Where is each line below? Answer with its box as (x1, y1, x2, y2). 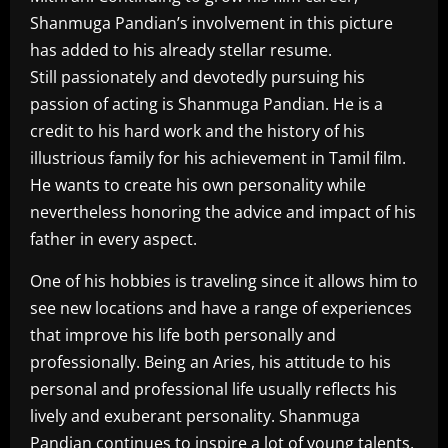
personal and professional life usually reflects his (30, 378, 397, 401)
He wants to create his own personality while (30, 174, 366, 197)
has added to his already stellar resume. (30, 39, 332, 62)
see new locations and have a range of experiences (30, 297, 412, 320)
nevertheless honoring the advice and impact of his (30, 201, 416, 224)
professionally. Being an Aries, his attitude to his (30, 351, 391, 374)
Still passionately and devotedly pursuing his (30, 66, 365, 89)
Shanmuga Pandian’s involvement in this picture (30, 12, 393, 35)
